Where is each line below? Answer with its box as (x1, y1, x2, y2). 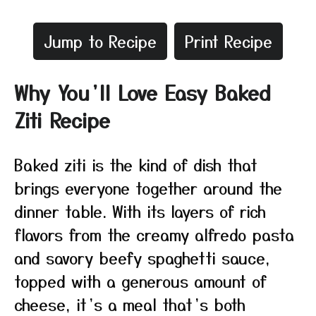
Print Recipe (185, 30, 272, 52)
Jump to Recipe (44, 30, 157, 52)
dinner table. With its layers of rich (14, 200, 266, 222)
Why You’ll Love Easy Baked (14, 78, 271, 107)
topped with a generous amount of (14, 269, 267, 292)
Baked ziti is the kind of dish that (14, 153, 257, 176)
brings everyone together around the (14, 176, 282, 199)
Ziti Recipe (14, 106, 110, 134)
